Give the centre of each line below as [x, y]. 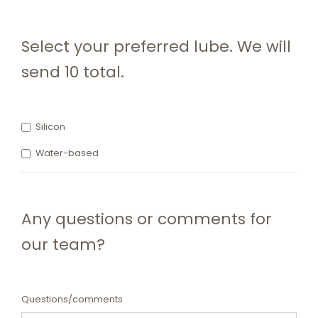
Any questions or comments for [147, 219]
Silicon [50, 127]
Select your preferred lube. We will [156, 47]
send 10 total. [73, 72]
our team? [63, 245]
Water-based [67, 153]
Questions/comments [72, 300]
